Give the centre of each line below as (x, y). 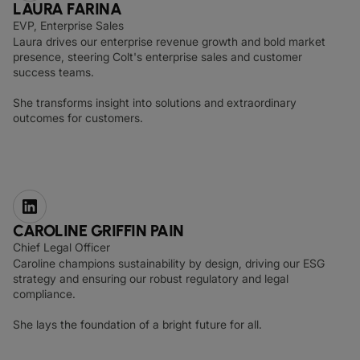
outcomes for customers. (78, 118)
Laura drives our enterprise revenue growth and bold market (169, 41)
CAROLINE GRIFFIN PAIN (98, 231)
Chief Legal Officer (61, 247)
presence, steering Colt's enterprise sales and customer (157, 57)
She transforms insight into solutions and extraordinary (155, 102)
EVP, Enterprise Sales (68, 25)
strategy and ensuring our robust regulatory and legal (151, 278)
